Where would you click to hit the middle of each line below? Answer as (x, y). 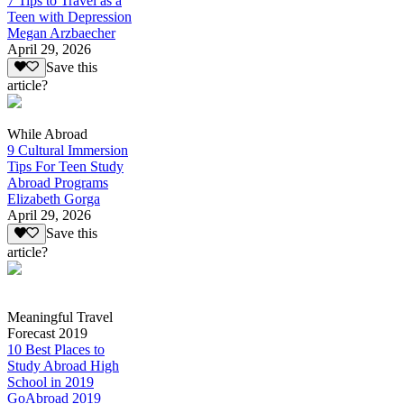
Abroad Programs (58, 183)
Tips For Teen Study (65, 167)
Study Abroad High (63, 365)
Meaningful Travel (60, 317)
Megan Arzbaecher (61, 33)
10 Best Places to (56, 349)
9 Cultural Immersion (68, 151)
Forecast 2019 (47, 333)
